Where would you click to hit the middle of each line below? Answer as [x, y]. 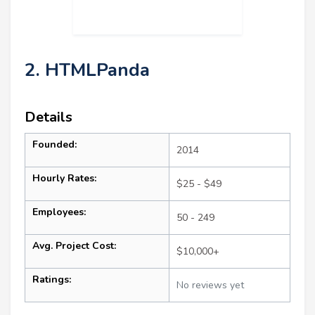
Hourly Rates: [64, 178]
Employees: [59, 212]
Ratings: [52, 279]
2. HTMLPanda [87, 70]
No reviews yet [210, 285]
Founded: [54, 144]
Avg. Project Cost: [74, 245]
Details [49, 117]
